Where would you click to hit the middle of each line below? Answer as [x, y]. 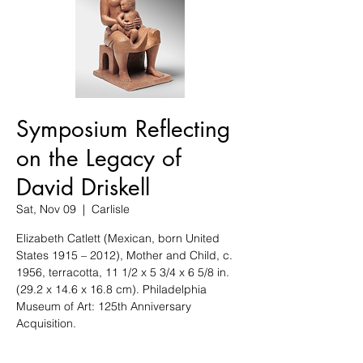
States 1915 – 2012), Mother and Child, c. [124, 255]
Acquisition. [46, 323]
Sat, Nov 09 [46, 209]
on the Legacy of [99, 158]
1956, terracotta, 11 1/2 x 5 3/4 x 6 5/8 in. [123, 272]
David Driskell [83, 187]
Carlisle [111, 209]
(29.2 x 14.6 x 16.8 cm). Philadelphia [111, 289]
